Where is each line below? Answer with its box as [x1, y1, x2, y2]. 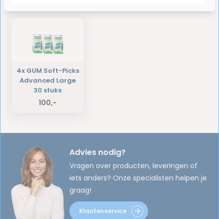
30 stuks [34, 85, 62, 95]
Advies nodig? [69, 147, 126, 158]
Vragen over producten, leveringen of [69, 161, 198, 171]
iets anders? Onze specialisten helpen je [69, 173, 207, 183]
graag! [69, 185, 92, 196]
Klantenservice [79, 207, 127, 216]
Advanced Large [20, 75, 76, 85]
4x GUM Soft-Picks [16, 66, 79, 75]
